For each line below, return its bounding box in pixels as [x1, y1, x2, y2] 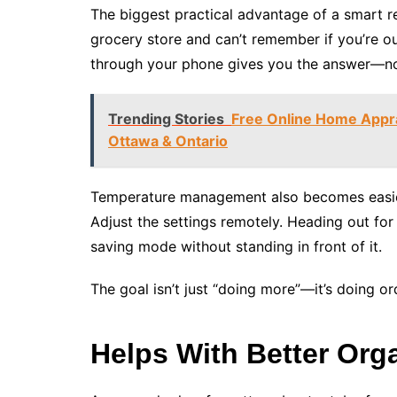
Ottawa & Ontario [108, 132, 228, 151]
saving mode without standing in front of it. [90, 237, 382, 256]
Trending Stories [108, 110, 224, 128]
